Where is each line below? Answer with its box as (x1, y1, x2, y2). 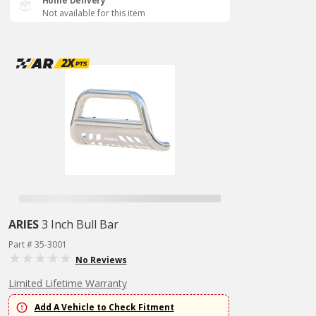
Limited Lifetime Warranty (8, 276, 127, 290)
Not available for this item (42, 7, 145, 19)
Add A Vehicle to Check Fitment (34, 301, 174, 314)
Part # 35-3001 (8, 238, 67, 250)
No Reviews (75, 254, 127, 266)
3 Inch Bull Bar (41, 217, 119, 232)
